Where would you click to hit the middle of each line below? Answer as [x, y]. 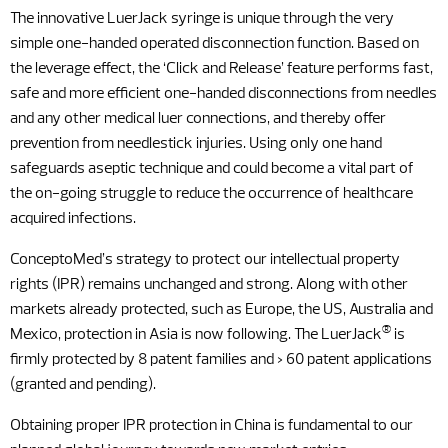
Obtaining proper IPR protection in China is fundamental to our [211, 426]
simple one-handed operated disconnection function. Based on [214, 44]
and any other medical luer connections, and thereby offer [198, 119]
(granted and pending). [83, 385]
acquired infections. [73, 219]
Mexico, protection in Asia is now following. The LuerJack [196, 335]
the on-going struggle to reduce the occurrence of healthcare [211, 194]
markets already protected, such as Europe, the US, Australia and [221, 310]
